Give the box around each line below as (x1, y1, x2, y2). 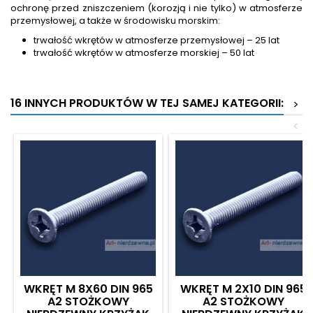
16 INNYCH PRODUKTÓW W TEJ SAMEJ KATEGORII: (10, 94, 284, 111)
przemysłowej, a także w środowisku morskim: (10, 13, 220, 27)
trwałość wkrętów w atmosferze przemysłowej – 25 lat (34, 33, 280, 47)
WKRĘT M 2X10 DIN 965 (180, 280, 307, 297)
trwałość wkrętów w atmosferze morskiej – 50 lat (34, 45, 255, 59)
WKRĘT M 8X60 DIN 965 (23, 280, 153, 297)
